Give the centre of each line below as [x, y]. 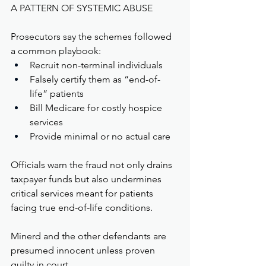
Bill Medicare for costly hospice [97, 108]
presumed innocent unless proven [84, 251]
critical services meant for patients [83, 194]
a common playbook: [56, 51]
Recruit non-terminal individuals [96, 65]
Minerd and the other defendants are [90, 236]
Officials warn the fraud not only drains [93, 165]
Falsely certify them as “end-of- [95, 80]
